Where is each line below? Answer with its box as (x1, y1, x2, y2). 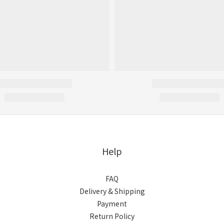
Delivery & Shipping (79, 186, 145, 196)
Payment (97, 198, 127, 208)
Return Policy (89, 211, 134, 221)
